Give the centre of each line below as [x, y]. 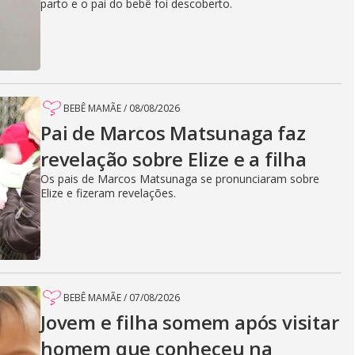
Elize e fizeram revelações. [108, 193]
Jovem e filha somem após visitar [190, 322]
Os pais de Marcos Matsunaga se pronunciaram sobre [180, 178]
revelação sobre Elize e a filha [174, 158]
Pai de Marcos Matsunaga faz [173, 132]
